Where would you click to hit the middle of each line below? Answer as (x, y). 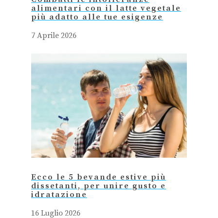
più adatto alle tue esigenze (97, 18)
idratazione (59, 195)
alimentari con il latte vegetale (106, 9)
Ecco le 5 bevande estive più (99, 177)
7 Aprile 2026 (54, 36)
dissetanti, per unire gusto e (99, 186)
